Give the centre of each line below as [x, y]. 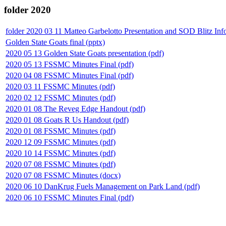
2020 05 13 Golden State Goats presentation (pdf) [85, 53]
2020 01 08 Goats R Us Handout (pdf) [67, 120]
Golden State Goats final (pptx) [55, 42]
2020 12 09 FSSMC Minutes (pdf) [61, 142]
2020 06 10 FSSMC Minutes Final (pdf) [70, 197]
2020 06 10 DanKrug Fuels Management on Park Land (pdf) [103, 186]
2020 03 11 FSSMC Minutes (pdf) [60, 86]
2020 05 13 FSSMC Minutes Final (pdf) [70, 64]
